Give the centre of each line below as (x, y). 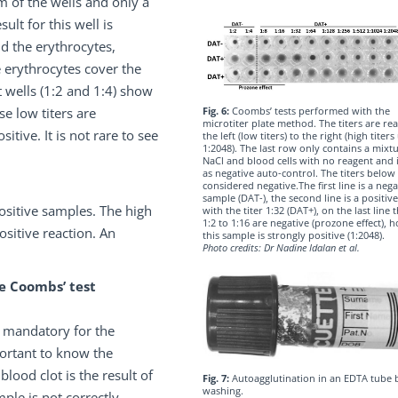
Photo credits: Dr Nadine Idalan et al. (281, 247)
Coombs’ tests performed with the (310, 110)
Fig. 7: (217, 378)
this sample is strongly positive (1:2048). (293, 235)
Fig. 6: (217, 110)
